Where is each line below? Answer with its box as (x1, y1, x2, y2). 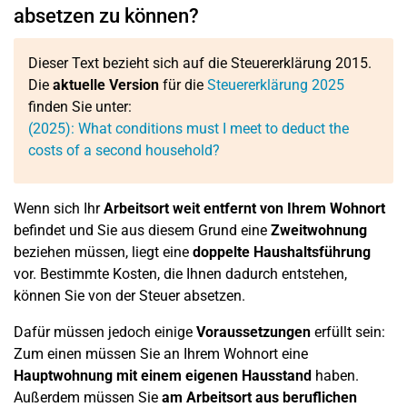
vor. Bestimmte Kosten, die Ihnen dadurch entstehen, (14, 265, 347, 283)
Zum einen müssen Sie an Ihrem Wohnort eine (14, 345, 308, 362)
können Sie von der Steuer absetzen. (14, 287, 245, 304)
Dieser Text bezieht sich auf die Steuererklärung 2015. (28, 55, 372, 72)
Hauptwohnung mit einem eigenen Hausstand (14, 367, 312, 384)
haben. (312, 367, 359, 384)
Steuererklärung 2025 (207, 76, 344, 94)
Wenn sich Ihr (14, 200, 104, 217)
